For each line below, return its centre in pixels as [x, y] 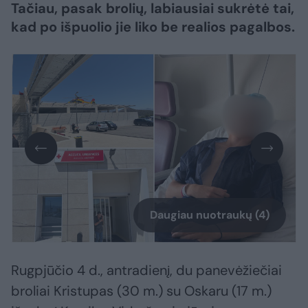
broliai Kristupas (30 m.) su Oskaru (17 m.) [141, 291]
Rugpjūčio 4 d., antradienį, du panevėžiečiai [146, 271]
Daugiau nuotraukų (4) [210, 215]
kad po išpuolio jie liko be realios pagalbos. [153, 26]
